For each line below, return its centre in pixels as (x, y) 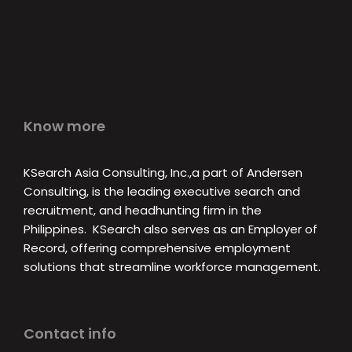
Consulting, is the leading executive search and (162, 191)
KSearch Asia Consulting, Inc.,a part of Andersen (163, 172)
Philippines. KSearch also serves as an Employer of (170, 229)
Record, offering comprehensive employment (157, 248)
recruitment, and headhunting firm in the (143, 210)
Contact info (70, 334)
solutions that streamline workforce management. (172, 267)
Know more (64, 126)
